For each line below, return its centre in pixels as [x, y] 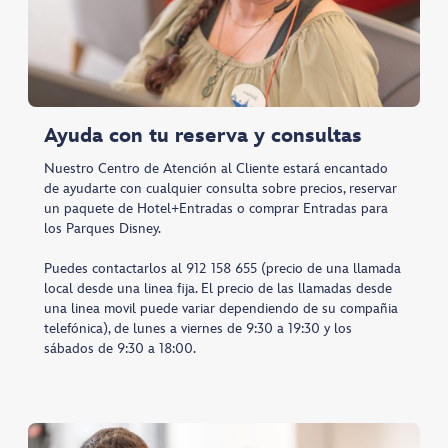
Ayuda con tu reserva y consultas [203, 136]
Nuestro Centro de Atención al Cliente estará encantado [216, 169]
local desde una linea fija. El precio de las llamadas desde [218, 289]
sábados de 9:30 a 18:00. [120, 349]
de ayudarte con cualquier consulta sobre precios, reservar [220, 189]
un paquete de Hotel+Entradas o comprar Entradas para [216, 209]
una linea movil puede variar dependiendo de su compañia [221, 309]
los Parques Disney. [102, 229]
